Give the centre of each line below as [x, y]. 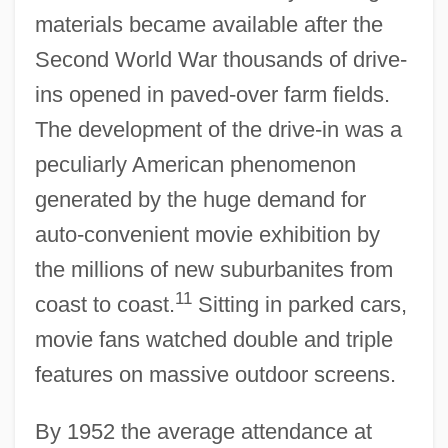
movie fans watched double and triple [213, 339]
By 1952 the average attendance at [203, 431]
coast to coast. [104, 304]
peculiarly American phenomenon [195, 164]
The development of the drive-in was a [218, 129]
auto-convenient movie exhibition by [207, 234]
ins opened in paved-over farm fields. [212, 94]
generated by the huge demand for [200, 199]
